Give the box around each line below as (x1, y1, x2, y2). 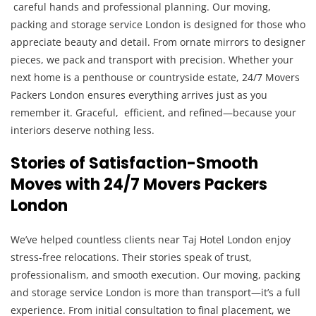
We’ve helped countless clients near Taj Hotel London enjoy (11, 233, 291, 246)
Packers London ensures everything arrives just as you (11, 88, 267, 102)
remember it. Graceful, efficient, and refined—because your (11, 106, 296, 119)
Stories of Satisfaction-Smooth (11, 152, 258, 174)
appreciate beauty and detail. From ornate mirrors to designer (11, 35, 305, 49)
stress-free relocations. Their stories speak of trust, (11, 250, 252, 264)
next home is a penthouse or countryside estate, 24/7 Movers (11, 71, 300, 84)
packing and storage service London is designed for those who (11, 18, 305, 31)
